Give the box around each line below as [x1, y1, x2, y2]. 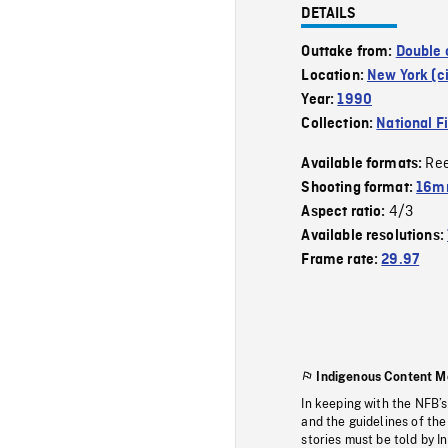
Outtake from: [301, 43, 396, 60]
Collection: [301, 115, 377, 132]
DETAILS [301, 5, 357, 22]
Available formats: [301, 155, 426, 172]
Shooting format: [301, 179, 417, 196]
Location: [301, 67, 368, 84]
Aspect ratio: [301, 203, 389, 220]
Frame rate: [301, 251, 382, 268]
